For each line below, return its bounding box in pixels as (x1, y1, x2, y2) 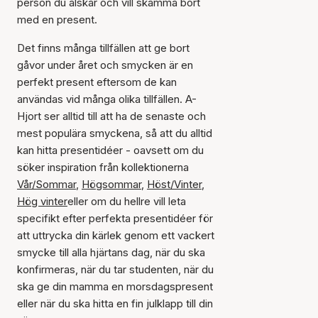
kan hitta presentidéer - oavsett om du (17, 143, 204, 157)
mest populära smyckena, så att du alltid (17, 126, 212, 140)
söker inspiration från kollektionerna (17, 160, 189, 174)
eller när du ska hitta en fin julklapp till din (17, 297, 213, 310)
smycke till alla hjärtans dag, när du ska (17, 246, 205, 259)
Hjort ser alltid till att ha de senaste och (17, 109, 206, 123)
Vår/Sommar (17, 177, 76, 191)
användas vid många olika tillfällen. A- (17, 92, 197, 106)
